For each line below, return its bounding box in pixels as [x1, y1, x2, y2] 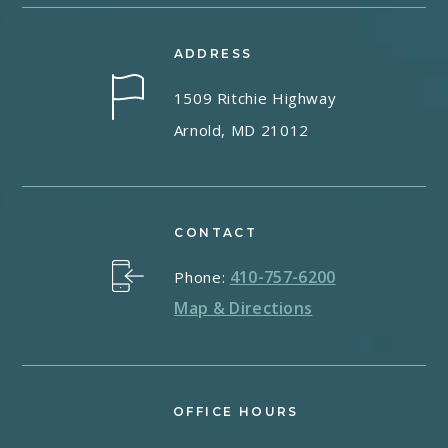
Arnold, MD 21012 [173, 120, 309, 141]
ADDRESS [173, 46, 253, 62]
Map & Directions [174, 297, 313, 320]
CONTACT [174, 225, 258, 241]
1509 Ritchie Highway [173, 88, 337, 109]
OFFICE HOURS [172, 404, 299, 420]
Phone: [174, 267, 230, 288]
